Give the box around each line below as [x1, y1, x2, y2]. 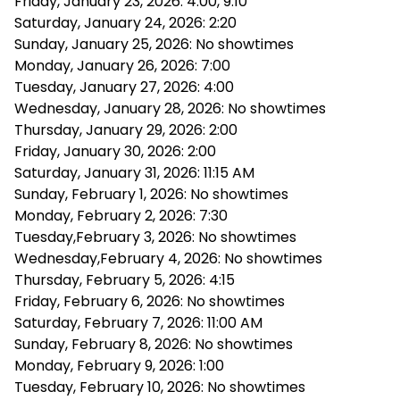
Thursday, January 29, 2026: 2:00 [14, 119, 237, 140]
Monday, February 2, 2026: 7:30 [14, 204, 228, 226]
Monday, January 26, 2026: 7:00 [14, 54, 230, 76]
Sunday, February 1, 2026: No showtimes [14, 183, 288, 204]
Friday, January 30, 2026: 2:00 [14, 140, 216, 162]
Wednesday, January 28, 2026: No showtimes [14, 97, 326, 119]
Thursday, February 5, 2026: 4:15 [14, 269, 235, 290]
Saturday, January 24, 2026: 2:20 [14, 12, 237, 33]
